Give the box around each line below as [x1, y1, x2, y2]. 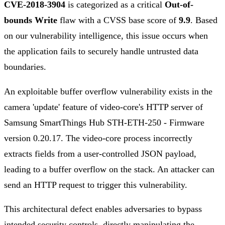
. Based [190, 15, 217, 26]
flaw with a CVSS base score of [57, 15, 179, 26]
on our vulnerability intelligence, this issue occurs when [4, 31, 208, 41]
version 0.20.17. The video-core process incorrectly [4, 133, 192, 143]
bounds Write [4, 15, 57, 26]
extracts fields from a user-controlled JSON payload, [4, 148, 196, 159]
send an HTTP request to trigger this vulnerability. [4, 179, 187, 190]
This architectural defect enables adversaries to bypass [4, 204, 202, 214]
